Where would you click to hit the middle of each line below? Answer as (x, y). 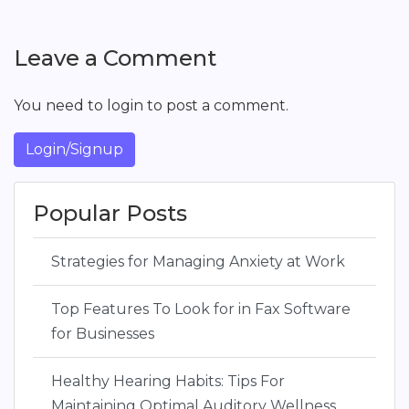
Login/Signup (74, 149)
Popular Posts (110, 213)
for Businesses (103, 334)
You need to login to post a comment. (151, 105)
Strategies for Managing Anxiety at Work (198, 262)
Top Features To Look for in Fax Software (201, 309)
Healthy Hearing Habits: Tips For (168, 381)
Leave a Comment (115, 58)
